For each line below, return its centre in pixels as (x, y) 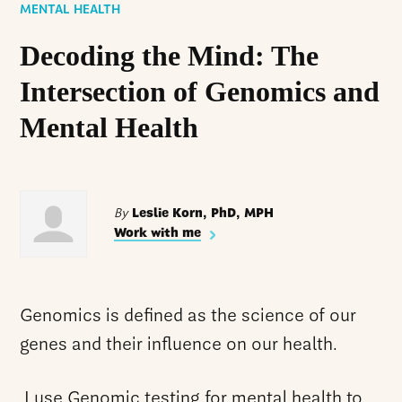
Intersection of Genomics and (200, 91)
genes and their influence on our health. (179, 345)
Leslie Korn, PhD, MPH (201, 214)
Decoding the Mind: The (170, 55)
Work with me (158, 234)
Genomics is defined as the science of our (188, 316)
